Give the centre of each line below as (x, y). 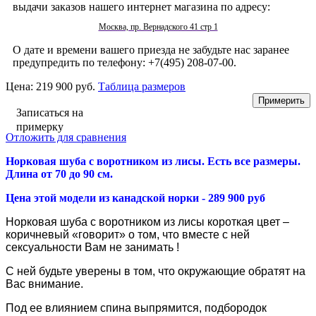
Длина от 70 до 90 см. (59, 174)
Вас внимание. (44, 284)
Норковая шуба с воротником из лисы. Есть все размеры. (153, 161)
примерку (40, 126)
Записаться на (50, 112)
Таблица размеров (142, 86)
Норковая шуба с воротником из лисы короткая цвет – (147, 221)
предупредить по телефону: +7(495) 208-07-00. (124, 62)
